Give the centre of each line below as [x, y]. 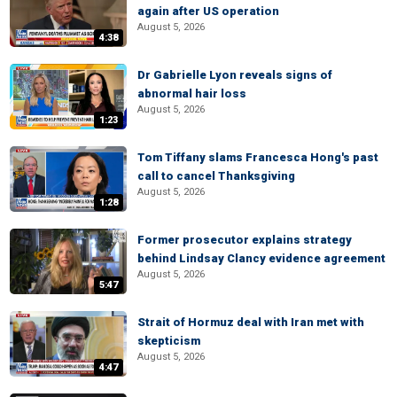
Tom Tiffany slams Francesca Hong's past [258, 157]
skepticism [169, 341]
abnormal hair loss [192, 93]
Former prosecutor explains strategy [245, 240]
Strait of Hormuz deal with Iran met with [251, 322]
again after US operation [208, 11]
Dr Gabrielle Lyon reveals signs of [235, 75]
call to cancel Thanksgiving [216, 176]
